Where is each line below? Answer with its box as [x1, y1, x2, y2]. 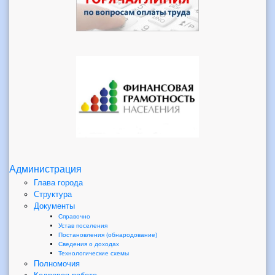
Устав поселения [58, 222, 107, 229]
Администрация [9, 163, 82, 174]
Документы [34, 201, 75, 211]
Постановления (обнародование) [58, 231, 157, 238]
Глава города [34, 177, 83, 187]
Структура [34, 189, 72, 199]
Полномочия [34, 258, 80, 268]
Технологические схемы [58, 249, 129, 257]
